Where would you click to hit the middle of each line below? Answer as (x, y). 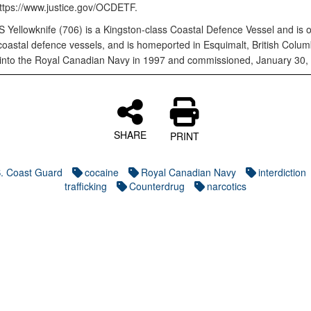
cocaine (101, 172)
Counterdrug (157, 186)
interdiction (282, 172)
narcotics (227, 186)
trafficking (86, 186)
